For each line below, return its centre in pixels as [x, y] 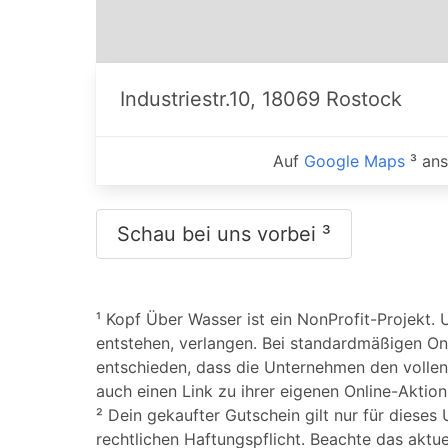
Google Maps [354, 160]
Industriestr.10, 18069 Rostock [261, 98]
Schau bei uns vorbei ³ [224, 233]
